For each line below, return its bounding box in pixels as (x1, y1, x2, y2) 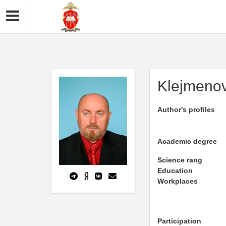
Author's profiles (157, 105, 215, 114)
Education (157, 166, 193, 175)
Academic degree (157, 137, 217, 145)
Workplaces (157, 177, 198, 185)
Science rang (157, 156, 202, 164)
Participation (157, 217, 201, 225)
